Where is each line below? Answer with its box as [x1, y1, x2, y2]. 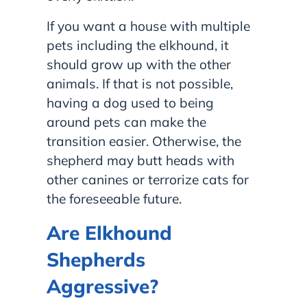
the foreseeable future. [47, 190, 182, 207]
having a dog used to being [47, 94, 214, 111]
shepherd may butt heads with [47, 151, 234, 169]
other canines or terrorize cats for [47, 171, 249, 188]
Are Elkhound [47, 220, 172, 245]
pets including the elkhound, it [47, 36, 229, 53]
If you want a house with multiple [47, 17, 250, 34]
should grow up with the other [47, 56, 231, 73]
